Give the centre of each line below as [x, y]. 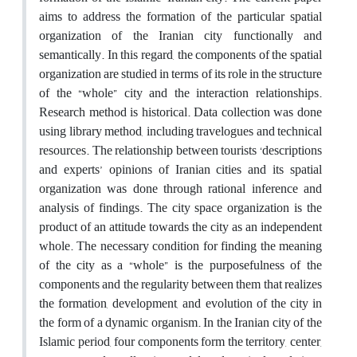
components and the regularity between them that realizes [180, 284]
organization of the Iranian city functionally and [180, 35]
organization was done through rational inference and [180, 188]
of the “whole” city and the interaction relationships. [180, 93]
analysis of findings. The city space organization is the [180, 208]
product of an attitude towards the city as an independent [180, 227]
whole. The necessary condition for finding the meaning [180, 246]
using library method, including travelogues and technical [180, 131]
